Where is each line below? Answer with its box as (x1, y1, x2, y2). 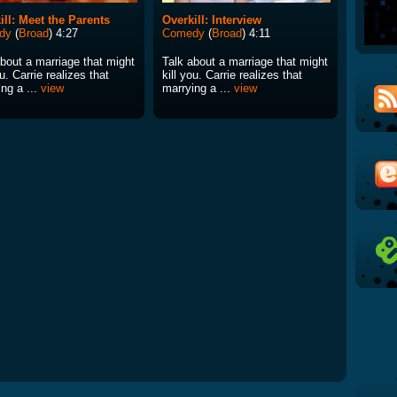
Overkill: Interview (162, 13, 261, 27)
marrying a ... (162, 82, 234, 96)
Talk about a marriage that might (162, 55, 328, 69)
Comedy (162, 27, 205, 41)
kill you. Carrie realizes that (162, 68, 302, 82)
